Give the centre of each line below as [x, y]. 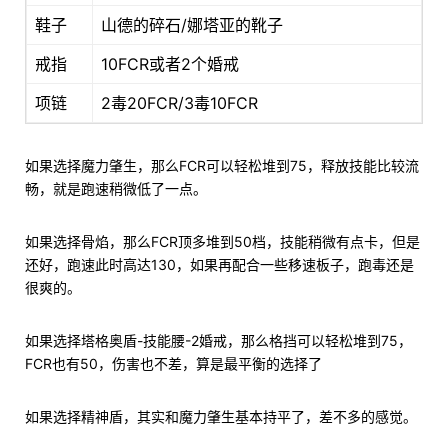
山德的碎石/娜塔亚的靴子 [192, 25]
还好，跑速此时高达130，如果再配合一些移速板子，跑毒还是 [219, 265]
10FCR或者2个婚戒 [170, 64]
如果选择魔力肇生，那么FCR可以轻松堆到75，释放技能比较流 [222, 166]
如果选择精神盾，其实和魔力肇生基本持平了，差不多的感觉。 [221, 417]
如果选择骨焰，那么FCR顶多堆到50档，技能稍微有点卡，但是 [222, 242]
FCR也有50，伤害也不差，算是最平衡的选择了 [173, 364]
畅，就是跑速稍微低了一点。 [116, 189]
